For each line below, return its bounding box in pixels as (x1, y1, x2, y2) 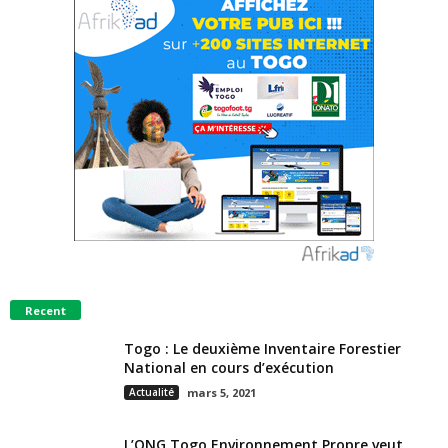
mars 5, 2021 (187, 384, 256, 400)
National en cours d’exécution (124, 357, 334, 377)
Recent (25, 302, 66, 318)
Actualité (129, 384, 174, 399)
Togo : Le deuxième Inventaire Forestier (124, 338, 401, 358)
